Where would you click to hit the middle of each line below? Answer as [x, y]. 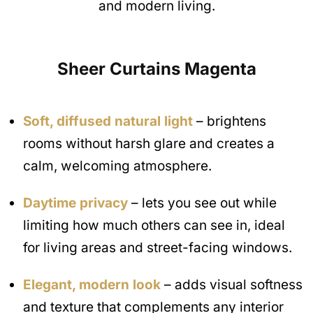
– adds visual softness [232, 284]
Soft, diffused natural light [108, 121]
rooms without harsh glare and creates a [149, 143]
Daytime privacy [75, 203]
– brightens [230, 121]
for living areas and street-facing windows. [158, 247]
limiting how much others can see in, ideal [154, 225]
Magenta [218, 68]
